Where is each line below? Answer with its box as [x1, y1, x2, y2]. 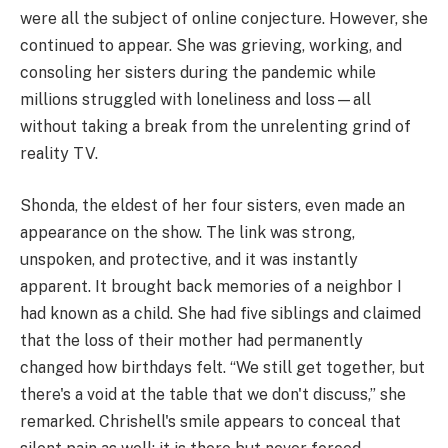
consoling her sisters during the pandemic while [20, 63, 376, 83]
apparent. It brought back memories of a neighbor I [20, 277, 402, 297]
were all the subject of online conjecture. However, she [20, 9, 428, 29]
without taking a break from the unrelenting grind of [20, 117, 411, 137]
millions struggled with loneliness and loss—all [20, 90, 371, 110]
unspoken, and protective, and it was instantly [20, 250, 358, 270]
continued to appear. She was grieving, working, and [20, 36, 402, 56]
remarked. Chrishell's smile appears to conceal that [20, 412, 401, 432]
